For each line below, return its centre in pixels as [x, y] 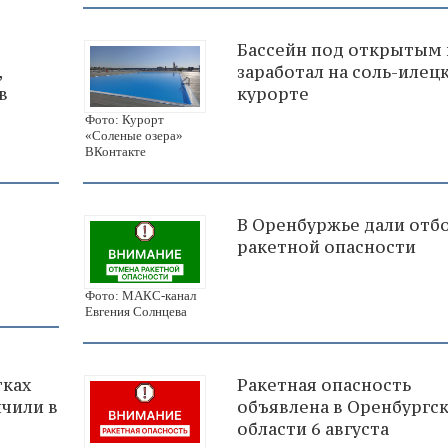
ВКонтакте [115, 152]
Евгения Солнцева [136, 312]
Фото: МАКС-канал [140, 296]
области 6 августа [313, 429]
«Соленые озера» [134, 136]
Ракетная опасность [324, 385]
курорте [273, 93]
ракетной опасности [326, 247]
